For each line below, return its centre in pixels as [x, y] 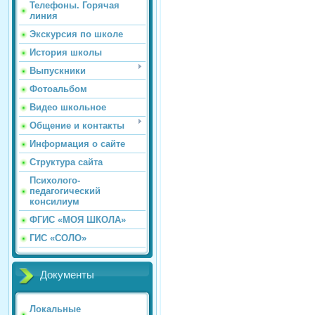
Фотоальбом [58, 89]
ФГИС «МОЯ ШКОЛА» [78, 220]
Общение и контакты [77, 126]
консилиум [54, 202]
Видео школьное [68, 108]
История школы [66, 53]
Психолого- [55, 181]
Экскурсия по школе [76, 34]
